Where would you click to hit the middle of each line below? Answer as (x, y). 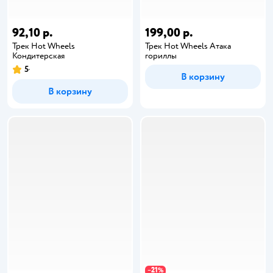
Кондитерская (38, 55)
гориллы (161, 55)
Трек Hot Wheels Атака (188, 46)
